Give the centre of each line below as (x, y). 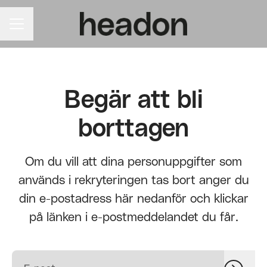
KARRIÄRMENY (40, 29)
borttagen (133, 129)
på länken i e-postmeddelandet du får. (133, 217)
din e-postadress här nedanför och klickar (133, 199)
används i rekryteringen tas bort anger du (133, 180)
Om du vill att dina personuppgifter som (133, 162)
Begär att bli (133, 100)
